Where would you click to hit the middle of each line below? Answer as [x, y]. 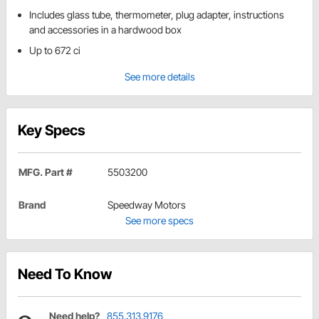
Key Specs [52, 131]
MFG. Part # [46, 172]
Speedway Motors [147, 205]
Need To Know [65, 274]
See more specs [159, 221]
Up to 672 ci [55, 51]
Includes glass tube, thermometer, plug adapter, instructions [157, 15]
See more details [159, 77]
